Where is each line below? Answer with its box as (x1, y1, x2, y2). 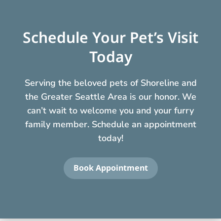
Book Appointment (73, 162, 148, 174)
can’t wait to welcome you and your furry (27, 104, 194, 116)
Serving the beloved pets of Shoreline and (24, 76, 197, 89)
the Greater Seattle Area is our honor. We (25, 90, 196, 103)
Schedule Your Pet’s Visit (23, 27, 198, 47)
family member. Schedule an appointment (25, 118, 196, 130)
